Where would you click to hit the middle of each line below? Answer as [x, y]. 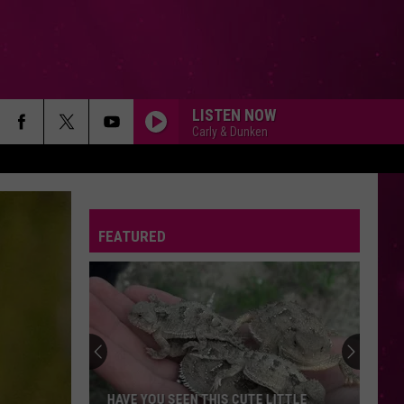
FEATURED [132, 236]
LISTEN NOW [234, 115]
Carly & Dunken [230, 131]
